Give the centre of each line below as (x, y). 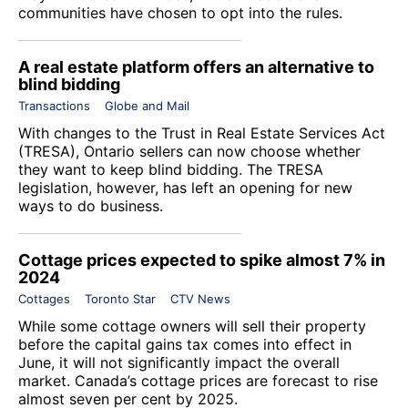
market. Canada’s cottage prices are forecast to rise (198, 380)
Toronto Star (120, 298)
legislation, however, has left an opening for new (185, 187)
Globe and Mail (147, 105)
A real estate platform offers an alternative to (196, 66)
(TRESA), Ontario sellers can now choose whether (189, 151)
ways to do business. (91, 205)
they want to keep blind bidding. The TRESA (171, 169)
